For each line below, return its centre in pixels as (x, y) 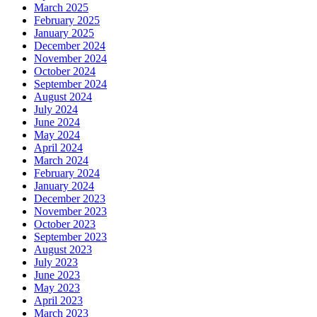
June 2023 (57, 275)
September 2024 (70, 84)
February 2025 (67, 21)
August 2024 (63, 97)
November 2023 (70, 212)
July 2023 (56, 263)
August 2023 (63, 250)
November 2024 (70, 59)
